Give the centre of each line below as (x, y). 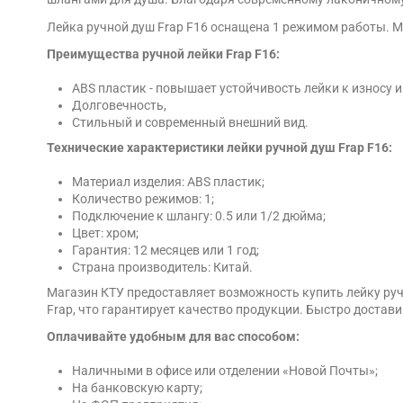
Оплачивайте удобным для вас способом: (173, 336)
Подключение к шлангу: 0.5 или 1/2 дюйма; (199, 216)
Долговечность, (119, 106)
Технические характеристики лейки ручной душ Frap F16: (219, 147)
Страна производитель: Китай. (162, 268)
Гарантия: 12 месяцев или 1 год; (166, 251)
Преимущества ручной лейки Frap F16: (163, 54)
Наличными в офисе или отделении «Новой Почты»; (225, 371)
